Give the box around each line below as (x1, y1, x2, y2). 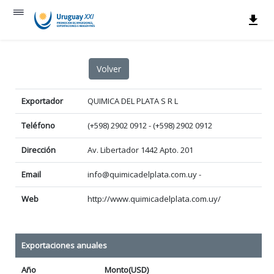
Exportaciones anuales (21, 240, 107, 251)
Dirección (21, 144, 56, 155)
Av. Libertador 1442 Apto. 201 (87, 144, 193, 155)
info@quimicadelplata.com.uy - (87, 169, 201, 180)
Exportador (21, 95, 63, 106)
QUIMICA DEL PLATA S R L (87, 95, 178, 106)
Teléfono (21, 120, 55, 131)
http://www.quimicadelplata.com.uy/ (87, 193, 221, 204)
